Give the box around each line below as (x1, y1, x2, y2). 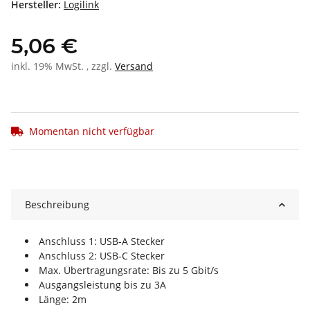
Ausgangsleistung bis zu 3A (39, 278, 166, 292)
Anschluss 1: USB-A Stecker (39, 235, 165, 248)
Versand (115, 60, 153, 73)
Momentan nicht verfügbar (29, 125, 154, 138)
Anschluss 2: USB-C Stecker (39, 249, 165, 263)
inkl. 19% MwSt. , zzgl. (11, 60, 115, 73)
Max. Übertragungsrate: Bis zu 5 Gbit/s (39, 264, 219, 277)
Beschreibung (25, 198, 89, 212)
